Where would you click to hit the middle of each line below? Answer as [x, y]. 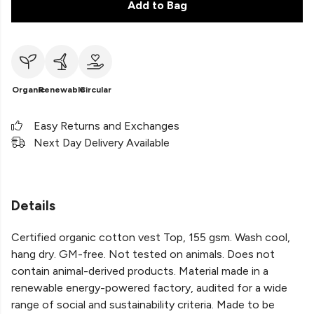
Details [33, 206]
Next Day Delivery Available [102, 143]
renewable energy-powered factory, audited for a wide [149, 288]
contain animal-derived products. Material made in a [140, 271]
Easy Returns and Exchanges [107, 126]
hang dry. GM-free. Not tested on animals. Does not [143, 254]
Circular [95, 90]
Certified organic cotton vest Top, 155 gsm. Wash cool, [151, 238]
